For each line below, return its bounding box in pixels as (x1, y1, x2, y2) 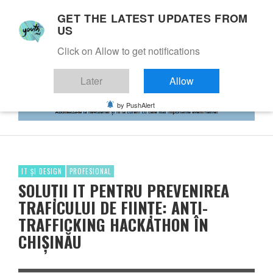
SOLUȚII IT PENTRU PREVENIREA (18, 178, 229, 202)
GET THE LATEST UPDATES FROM (57, 10, 248, 26)
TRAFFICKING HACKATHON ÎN (18, 212, 208, 236)
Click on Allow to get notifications (57, 44, 200, 58)
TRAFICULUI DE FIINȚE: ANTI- (18, 195, 208, 219)
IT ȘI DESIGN (21, 166, 62, 176)
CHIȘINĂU (18, 229, 82, 253)
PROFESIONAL (69, 166, 111, 176)
